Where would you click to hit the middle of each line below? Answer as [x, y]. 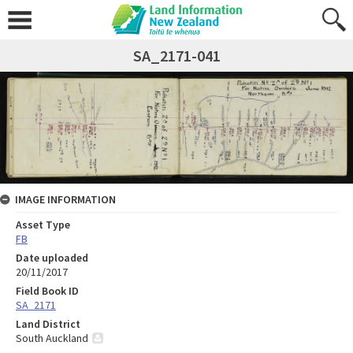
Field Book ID [47, 291]
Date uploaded [52, 258]
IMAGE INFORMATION [65, 200]
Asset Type [43, 225]
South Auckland [52, 338]
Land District [48, 324]
